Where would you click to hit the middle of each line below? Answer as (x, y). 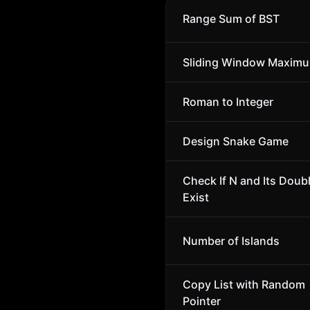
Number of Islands (231, 241)
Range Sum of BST (231, 19)
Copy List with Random (244, 284)
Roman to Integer (228, 102)
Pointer (202, 301)
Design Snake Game (236, 141)
